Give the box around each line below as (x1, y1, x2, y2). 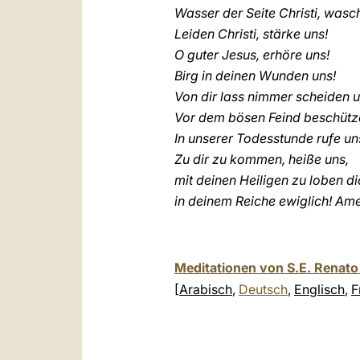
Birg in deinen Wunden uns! (174, 67, 336, 84)
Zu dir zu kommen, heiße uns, (174, 151, 349, 167)
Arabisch (179, 281, 232, 297)
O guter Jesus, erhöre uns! (174, 47, 329, 63)
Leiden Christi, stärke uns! (174, 26, 328, 42)
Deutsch (239, 281, 288, 297)
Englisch (294, 281, 345, 297)
